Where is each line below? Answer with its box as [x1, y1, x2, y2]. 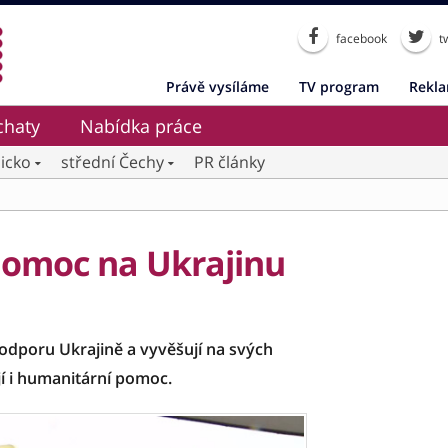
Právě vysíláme [166, 77, 269, 96]
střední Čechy [61, 151, 164, 173]
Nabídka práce [80, 114, 202, 138]
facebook [333, 30, 387, 47]
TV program [299, 77, 379, 96]
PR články [194, 151, 265, 173]
